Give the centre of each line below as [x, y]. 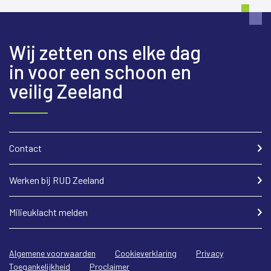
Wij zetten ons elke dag [105, 52]
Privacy [210, 253]
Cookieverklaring [146, 253]
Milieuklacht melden [48, 212]
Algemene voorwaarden [52, 253]
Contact [25, 148]
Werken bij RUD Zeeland [57, 180]
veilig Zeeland [66, 90]
